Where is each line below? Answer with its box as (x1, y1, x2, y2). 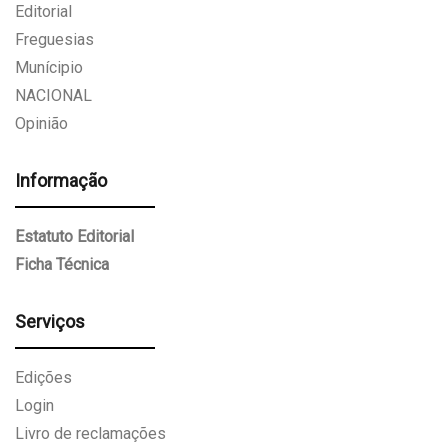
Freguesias (15, 30, 94, 50)
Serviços (15, 311, 85, 333)
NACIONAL (15, 86, 92, 106)
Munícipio (15, 58, 83, 78)
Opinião (15, 114, 68, 134)
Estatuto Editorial (15, 227, 134, 247)
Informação (15, 170, 107, 192)
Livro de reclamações (15, 424, 166, 444)
